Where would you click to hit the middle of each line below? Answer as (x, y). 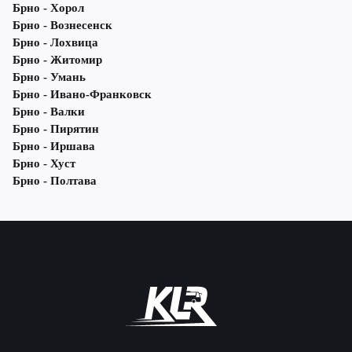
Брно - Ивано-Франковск (82, 95)
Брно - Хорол (48, 8)
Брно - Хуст (44, 164)
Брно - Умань (49, 77)
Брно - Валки (49, 112)
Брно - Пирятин (56, 129)
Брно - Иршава (54, 147)
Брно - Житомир (57, 60)
